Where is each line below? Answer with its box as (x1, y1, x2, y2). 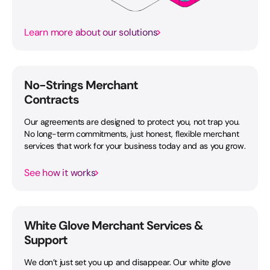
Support (24, 231, 67, 248)
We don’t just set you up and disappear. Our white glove (24, 256, 231, 268)
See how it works (24, 166, 96, 179)
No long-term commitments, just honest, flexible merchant (24, 128, 239, 139)
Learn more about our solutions (24, 25, 158, 39)
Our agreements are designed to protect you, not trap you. (24, 116, 240, 127)
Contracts (24, 91, 79, 107)
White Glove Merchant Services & (24, 217, 203, 233)
